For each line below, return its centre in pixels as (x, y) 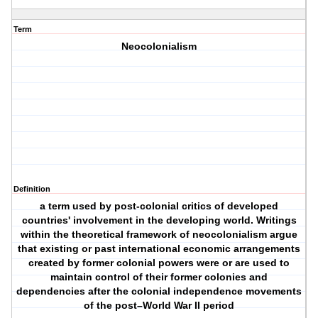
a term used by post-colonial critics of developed (159, 206)
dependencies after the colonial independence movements (159, 291)
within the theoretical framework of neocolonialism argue (159, 235)
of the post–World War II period (159, 306)
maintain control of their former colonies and (159, 277)
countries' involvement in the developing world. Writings (159, 220)
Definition (32, 189)
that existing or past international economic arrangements (159, 249)
